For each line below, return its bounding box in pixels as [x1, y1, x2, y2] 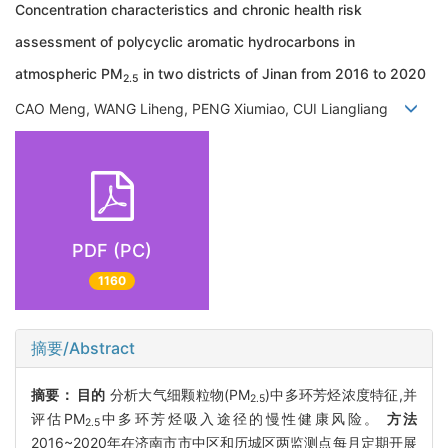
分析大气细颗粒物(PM [105, 385, 251, 403]
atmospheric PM [15, 65, 123, 83]
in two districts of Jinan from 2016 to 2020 [139, 65, 426, 83]
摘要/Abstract [31, 337, 135, 358]
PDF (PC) [72, 240, 152, 262]
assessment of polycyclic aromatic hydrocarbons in [15, 33, 355, 51]
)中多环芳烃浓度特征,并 [265, 385, 418, 403]
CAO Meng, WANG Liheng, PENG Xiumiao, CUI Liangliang [15, 99, 404, 117]
